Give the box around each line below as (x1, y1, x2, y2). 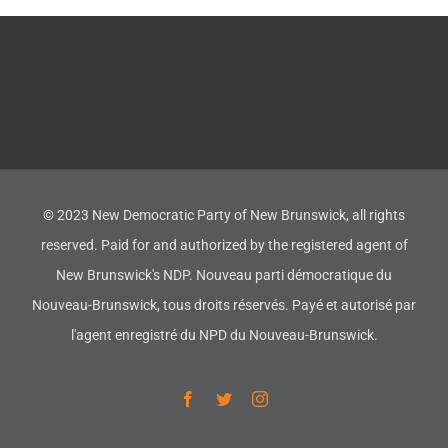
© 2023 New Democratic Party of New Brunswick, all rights (43, 206, 405, 223)
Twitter (231, 389, 276, 406)
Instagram (267, 389, 329, 406)
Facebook (195, 389, 257, 406)
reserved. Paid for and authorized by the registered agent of (40, 236, 408, 253)
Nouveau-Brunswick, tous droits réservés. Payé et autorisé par (32, 296, 416, 313)
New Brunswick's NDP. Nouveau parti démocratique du (56, 266, 392, 283)
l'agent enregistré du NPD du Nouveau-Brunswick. (70, 326, 378, 343)
